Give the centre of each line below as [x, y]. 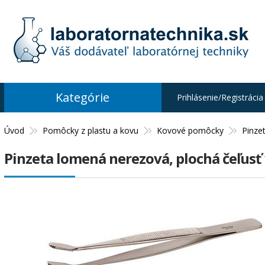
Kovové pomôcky [190, 130]
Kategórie [83, 97]
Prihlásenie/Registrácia [220, 97]
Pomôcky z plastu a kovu [90, 130]
